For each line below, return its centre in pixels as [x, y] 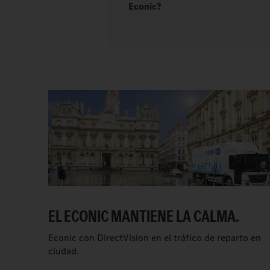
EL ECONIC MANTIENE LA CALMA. [144, 216]
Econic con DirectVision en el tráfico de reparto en [155, 238]
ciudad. [64, 251]
